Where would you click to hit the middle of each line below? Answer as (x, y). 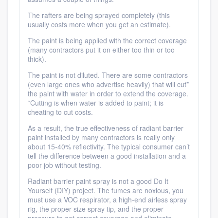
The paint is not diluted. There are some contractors (108, 75)
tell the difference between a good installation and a (107, 156)
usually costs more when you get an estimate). (99, 24)
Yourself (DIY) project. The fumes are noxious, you (106, 190)
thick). (37, 59)
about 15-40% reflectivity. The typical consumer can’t (109, 146)
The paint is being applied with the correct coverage (107, 40)
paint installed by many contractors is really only (101, 137)
